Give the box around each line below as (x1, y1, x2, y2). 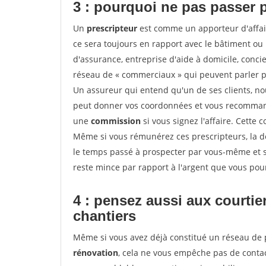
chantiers (73, 208, 136, 224)
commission (91, 115, 141, 126)
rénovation (73, 247, 118, 258)
